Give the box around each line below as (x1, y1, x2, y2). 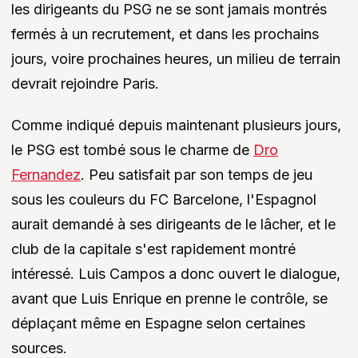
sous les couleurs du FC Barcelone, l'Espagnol (11, 190, 316, 208)
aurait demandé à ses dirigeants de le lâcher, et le (11, 215, 336, 233)
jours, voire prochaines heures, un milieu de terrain (11, 50, 340, 68)
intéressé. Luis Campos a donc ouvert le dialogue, (11, 265, 340, 282)
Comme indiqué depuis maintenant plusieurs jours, (11, 116, 341, 133)
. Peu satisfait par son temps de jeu (81, 165, 312, 183)
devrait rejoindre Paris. (11, 75, 159, 93)
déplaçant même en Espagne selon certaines (11, 314, 305, 332)
